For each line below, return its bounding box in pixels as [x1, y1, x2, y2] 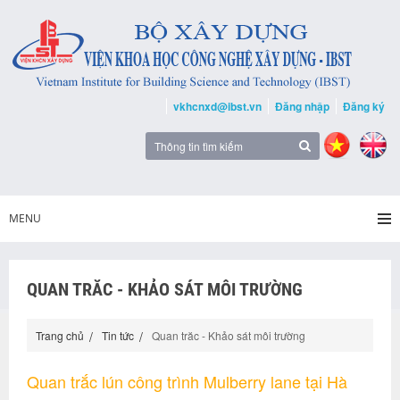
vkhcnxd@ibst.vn [173, 98, 262, 114]
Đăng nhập [275, 98, 329, 114]
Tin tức [102, 328, 134, 343]
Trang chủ [36, 328, 84, 343]
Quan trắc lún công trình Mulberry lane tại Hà [27, 370, 347, 393]
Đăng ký [343, 98, 385, 114]
